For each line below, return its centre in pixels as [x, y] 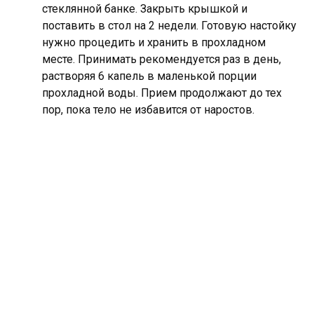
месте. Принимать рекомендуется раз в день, [162, 59]
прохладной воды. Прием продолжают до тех [162, 93]
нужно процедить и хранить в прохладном [154, 42]
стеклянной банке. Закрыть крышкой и [145, 8]
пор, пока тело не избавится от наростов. [148, 109]
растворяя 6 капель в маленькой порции [149, 76]
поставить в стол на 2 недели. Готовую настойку [169, 25]
